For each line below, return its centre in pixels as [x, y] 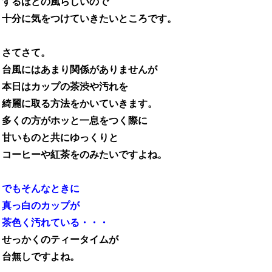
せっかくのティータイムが [60, 240]
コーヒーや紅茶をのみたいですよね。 [84, 155]
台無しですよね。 [41, 257]
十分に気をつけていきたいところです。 [89, 19]
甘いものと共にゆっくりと [60, 138]
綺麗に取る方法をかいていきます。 [80, 104]
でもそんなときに [41, 189]
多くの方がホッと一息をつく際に [75, 121]
